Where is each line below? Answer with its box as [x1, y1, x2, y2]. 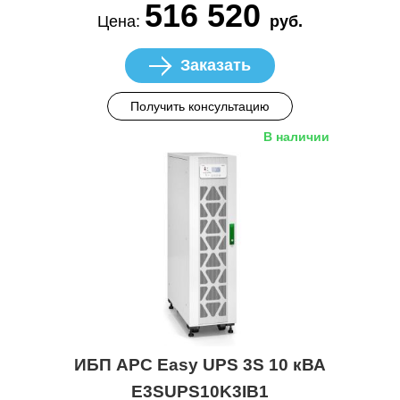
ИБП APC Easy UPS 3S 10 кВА [74, 354, 326, 374]
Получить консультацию [130, 99, 270, 114]
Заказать [180, 56, 251, 75]
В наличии [263, 129, 329, 145]
